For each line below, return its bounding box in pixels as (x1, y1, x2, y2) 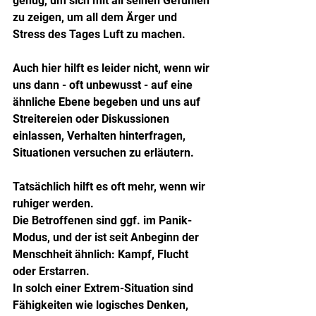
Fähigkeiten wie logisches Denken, (13, 298, 191, 312)
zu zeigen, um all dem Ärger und (13, 10, 180, 24)
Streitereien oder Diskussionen (13, 111, 172, 126)
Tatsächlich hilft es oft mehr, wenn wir (13, 179, 208, 193)
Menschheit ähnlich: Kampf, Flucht (13, 247, 191, 261)
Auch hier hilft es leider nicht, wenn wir (13, 61, 212, 75)
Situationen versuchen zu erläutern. (13, 145, 194, 159)
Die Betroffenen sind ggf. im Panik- (13, 213, 192, 227)
